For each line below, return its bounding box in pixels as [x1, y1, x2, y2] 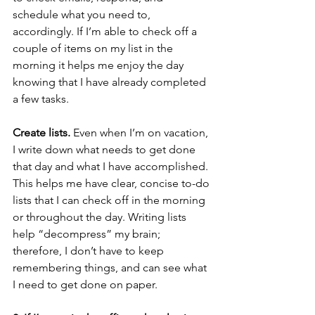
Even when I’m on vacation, [70, 126, 211, 140]
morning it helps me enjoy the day [13, 58, 186, 72]
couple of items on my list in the [13, 41, 176, 56]
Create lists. [13, 126, 70, 140]
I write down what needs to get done [13, 143, 198, 157]
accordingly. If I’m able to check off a [13, 25, 200, 39]
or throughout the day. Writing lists [13, 210, 189, 224]
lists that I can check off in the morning [13, 193, 208, 207]
